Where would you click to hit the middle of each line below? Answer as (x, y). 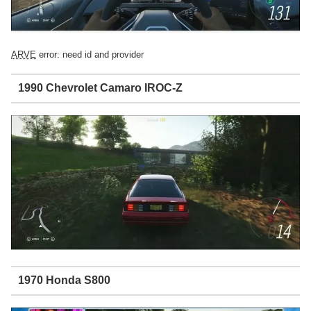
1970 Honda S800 (64, 280)
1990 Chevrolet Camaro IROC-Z (100, 88)
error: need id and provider (90, 54)
